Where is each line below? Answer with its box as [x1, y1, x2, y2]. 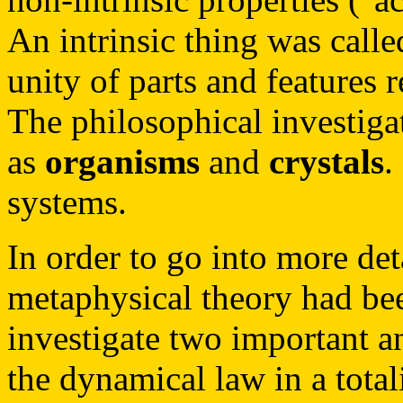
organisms [45, 142, 200, 181]
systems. [7, 183, 127, 221]
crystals [269, 142, 384, 181]
